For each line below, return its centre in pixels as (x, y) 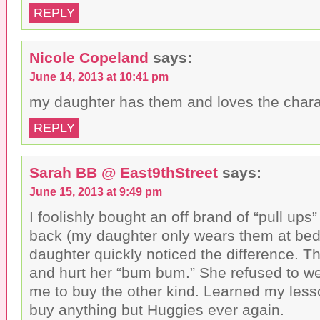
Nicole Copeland (89, 57)
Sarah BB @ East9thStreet (124, 172)
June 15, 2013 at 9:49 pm (96, 191)
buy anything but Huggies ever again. (157, 309)
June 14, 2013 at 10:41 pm (99, 76)
